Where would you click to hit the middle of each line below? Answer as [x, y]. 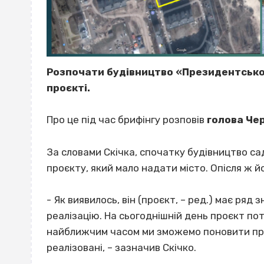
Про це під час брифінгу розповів [127, 120]
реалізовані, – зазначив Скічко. [121, 247]
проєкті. [68, 88]
